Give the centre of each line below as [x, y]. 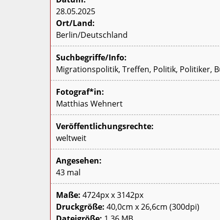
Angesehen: [79, 160]
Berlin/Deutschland [92, 35]
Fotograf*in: [80, 92]
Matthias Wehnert [89, 103]
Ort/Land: [75, 23]
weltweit [71, 138]
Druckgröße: [80, 206]
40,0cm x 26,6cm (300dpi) [152, 206]
